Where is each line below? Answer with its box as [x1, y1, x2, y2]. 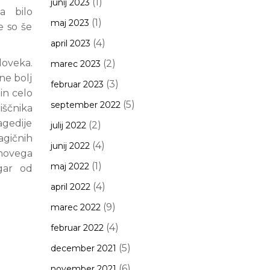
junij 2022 [50, 140, 90, 151]
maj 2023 [50, 17, 89, 28]
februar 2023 [50, 79, 104, 90]
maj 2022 [50, 161, 89, 172]
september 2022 [50, 99, 121, 110]
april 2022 [50, 181, 90, 192]
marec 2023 [50, 58, 101, 69]
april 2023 [50, 38, 90, 49]
